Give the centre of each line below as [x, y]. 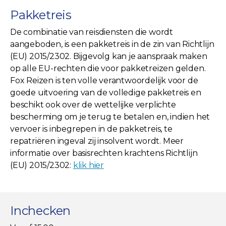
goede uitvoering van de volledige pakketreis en [106, 92]
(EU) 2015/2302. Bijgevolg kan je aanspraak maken [109, 56]
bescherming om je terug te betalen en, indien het [110, 117]
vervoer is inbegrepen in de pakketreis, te [91, 129]
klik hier [89, 165]
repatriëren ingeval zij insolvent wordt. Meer [97, 141]
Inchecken [41, 210]
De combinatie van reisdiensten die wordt [92, 32]
